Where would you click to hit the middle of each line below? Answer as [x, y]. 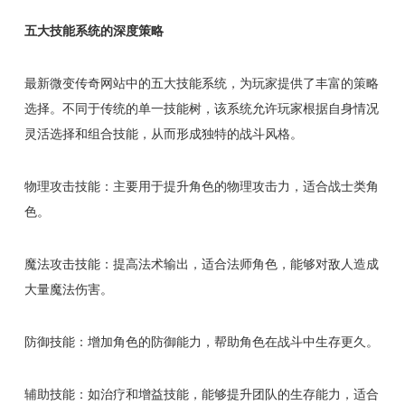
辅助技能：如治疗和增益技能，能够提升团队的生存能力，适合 [201, 395]
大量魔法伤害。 [68, 290]
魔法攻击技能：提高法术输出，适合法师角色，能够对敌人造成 [201, 264]
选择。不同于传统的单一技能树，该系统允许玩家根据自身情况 [201, 109]
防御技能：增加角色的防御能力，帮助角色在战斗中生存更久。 [201, 342]
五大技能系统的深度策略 [94, 31]
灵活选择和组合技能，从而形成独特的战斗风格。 [163, 134]
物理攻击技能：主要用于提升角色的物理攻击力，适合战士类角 [201, 187]
